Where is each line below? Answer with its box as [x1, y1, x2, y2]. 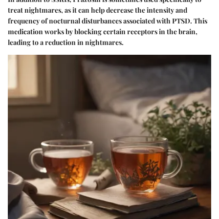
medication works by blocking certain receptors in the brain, [8, 26, 197, 36]
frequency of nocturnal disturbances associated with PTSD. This [8, 16, 207, 25]
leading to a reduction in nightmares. [8, 37, 124, 47]
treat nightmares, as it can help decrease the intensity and [8, 5, 187, 15]
